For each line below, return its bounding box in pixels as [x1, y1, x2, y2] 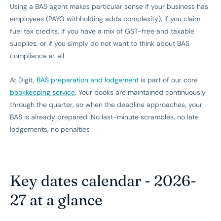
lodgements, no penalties [10, 125, 90, 134]
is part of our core [139, 75, 198, 85]
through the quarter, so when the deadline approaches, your [10, 100, 202, 110]
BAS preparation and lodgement [37, 75, 139, 85]
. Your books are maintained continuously [75, 88, 206, 97]
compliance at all [10, 51, 64, 61]
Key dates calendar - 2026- [10, 171, 196, 190]
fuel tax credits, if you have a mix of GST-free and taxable [10, 27, 194, 36]
